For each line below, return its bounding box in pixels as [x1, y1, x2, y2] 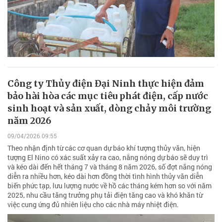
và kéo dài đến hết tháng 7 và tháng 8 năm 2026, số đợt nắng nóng [7, 162, 212, 172]
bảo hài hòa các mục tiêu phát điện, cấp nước [7, 90, 208, 102]
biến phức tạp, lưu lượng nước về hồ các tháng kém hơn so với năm [7, 181, 212, 191]
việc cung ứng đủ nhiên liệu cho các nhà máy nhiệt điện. [7, 200, 179, 210]
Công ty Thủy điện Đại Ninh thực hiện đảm [7, 77, 204, 89]
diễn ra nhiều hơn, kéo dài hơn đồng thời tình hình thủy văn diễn [7, 171, 203, 181]
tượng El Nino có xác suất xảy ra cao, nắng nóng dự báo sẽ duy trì [7, 153, 208, 163]
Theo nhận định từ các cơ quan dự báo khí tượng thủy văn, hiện [7, 143, 200, 153]
